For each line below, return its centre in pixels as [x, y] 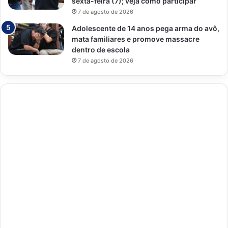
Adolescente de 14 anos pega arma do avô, [146, 28]
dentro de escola [101, 49]
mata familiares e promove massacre [136, 39]
